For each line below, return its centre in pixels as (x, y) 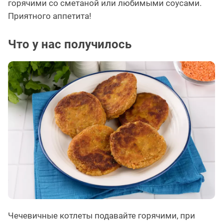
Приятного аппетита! (50, 16)
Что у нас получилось (70, 44)
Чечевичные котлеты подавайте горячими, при (102, 216)
